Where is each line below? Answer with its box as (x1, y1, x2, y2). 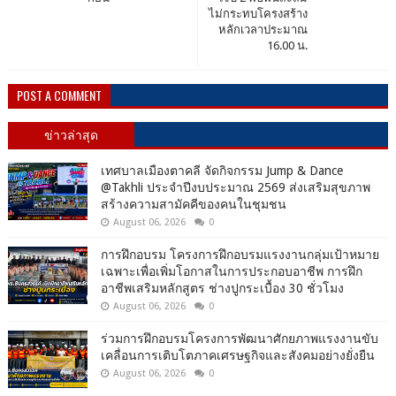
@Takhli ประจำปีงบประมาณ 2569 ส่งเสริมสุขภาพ (100, 179, 370, 194)
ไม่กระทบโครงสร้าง (209, 6, 308, 20)
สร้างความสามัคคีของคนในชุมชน (100, 196, 286, 211)
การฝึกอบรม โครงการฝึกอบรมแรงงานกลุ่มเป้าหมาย (100, 247, 379, 262)
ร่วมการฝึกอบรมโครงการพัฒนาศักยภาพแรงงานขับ (100, 331, 378, 346)
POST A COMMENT (16, 85, 102, 104)
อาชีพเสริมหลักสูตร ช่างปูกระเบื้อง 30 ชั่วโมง (100, 280, 344, 295)
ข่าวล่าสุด (44, 124, 99, 143)
